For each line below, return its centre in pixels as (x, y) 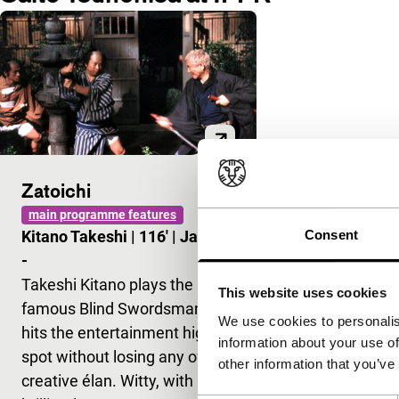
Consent (331, 234)
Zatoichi (56, 190)
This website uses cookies (302, 293)
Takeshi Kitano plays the (107, 284)
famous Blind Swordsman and (127, 308)
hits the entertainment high (117, 332)
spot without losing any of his (124, 356)
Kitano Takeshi (76, 236)
